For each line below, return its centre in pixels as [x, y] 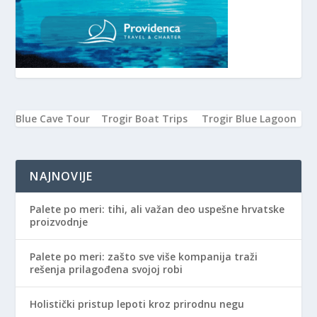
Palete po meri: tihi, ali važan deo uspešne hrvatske [157, 209]
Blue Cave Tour [53, 119]
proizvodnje [59, 221]
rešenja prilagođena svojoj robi [106, 269]
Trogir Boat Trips [145, 119]
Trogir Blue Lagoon [249, 119]
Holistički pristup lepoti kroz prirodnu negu [137, 304]
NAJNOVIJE [62, 176]
